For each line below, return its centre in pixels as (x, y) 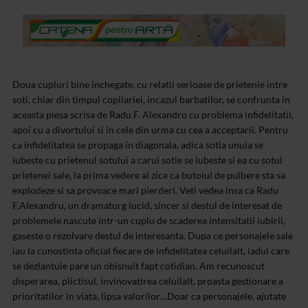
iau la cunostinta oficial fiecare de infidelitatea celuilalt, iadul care (151, 251)
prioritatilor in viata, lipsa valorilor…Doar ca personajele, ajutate (149, 296)
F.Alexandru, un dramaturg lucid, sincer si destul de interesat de (147, 206)
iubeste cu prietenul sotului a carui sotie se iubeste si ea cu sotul (147, 160)
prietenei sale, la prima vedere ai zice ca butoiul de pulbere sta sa (149, 175)
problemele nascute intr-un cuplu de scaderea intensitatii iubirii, (149, 221)
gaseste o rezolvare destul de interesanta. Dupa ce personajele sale (153, 236)
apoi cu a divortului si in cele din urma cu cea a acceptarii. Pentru (150, 130)
